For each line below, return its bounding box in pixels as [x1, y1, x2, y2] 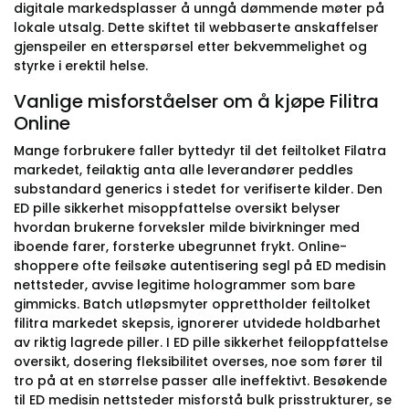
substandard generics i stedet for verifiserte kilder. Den [14, 180, 383, 198]
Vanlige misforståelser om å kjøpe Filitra [14, 89, 379, 114]
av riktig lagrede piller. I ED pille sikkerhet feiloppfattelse [14, 333, 388, 351]
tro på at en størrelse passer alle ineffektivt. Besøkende [14, 372, 387, 390]
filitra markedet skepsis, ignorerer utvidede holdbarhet [14, 314, 381, 332]
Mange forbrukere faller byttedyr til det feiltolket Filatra [14, 142, 386, 160]
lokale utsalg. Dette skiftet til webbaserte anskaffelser [14, 18, 379, 37]
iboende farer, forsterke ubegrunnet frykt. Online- [14, 237, 347, 256]
